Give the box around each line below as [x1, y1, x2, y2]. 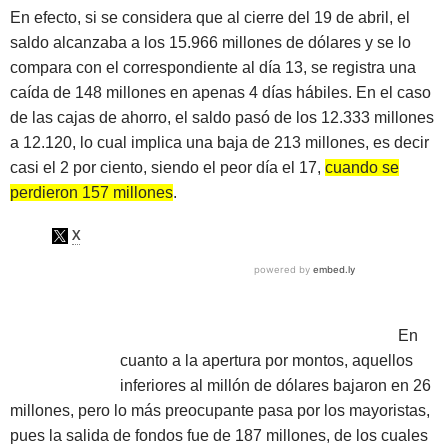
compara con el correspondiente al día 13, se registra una [10, 58, 416, 76]
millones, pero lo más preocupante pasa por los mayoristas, [10, 401, 430, 419]
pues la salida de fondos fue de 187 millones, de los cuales [10, 426, 428, 444]
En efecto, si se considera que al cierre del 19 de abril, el [10, 8, 410, 26]
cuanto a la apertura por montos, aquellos [119, 351, 413, 369]
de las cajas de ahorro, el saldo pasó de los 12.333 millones [10, 108, 434, 126]
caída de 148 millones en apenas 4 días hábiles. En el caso [10, 83, 431, 101]
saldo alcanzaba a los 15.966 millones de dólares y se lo [10, 33, 411, 51]
